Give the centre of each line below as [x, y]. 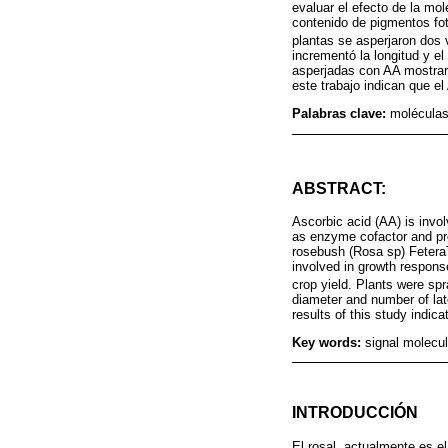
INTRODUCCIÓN [355, 412]
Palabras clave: [341, 114]
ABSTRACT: [339, 188]
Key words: [328, 342]
